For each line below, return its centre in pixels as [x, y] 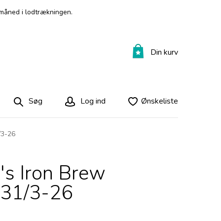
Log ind [92, 101]
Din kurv [164, 52]
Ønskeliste [160, 101]
